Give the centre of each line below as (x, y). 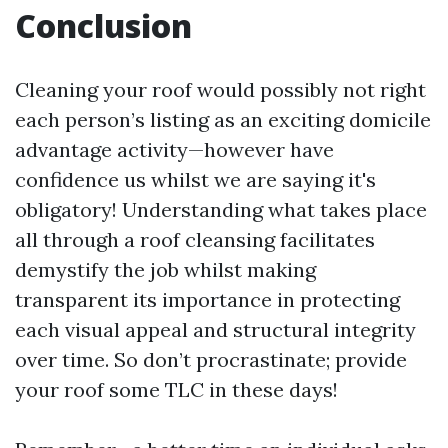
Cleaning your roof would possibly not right (220, 89)
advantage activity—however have (174, 149)
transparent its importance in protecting (207, 299)
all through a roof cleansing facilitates (195, 239)
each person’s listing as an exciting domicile (223, 119)
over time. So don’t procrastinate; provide (211, 359)
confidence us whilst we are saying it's (195, 179)
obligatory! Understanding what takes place (221, 209)
